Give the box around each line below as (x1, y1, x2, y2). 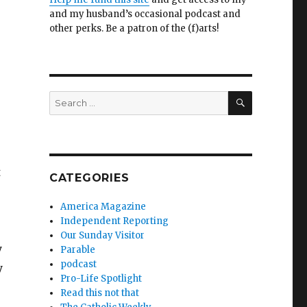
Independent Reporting (60, 215, 169, 228)
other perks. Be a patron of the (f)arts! (49, 23, 219, 35)
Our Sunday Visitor (60, 230, 145, 242)
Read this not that (60, 287, 140, 299)
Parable (60, 244, 96, 256)
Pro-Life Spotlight (60, 273, 143, 285)
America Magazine (60, 201, 147, 213)
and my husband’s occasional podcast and (49, 8, 241, 21)
